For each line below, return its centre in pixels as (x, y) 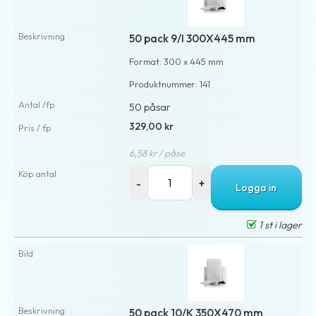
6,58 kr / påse (157, 153)
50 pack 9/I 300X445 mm (193, 38)
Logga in (256, 187)
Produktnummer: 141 (170, 84)
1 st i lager (279, 225)
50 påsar (150, 107)
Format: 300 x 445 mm (177, 61)
